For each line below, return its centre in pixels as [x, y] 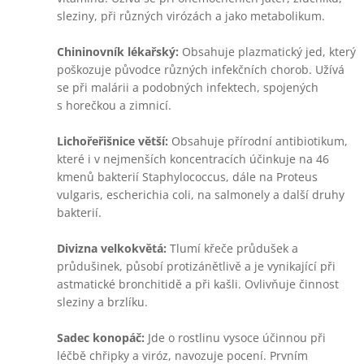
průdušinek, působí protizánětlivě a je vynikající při [196, 266]
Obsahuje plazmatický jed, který [267, 52]
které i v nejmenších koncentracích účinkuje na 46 [193, 159]
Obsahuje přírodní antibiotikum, [258, 141]
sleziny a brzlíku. [102, 302]
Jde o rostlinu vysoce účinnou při [235, 338]
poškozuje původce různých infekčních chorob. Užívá [201, 69]
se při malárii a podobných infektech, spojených [188, 87]
